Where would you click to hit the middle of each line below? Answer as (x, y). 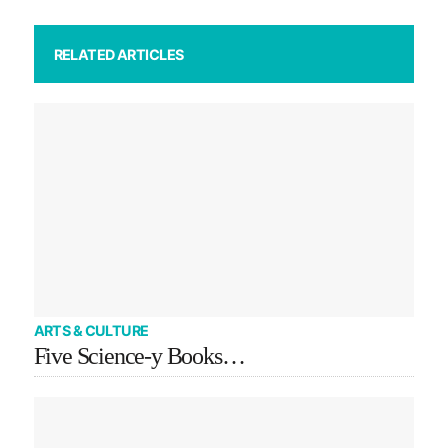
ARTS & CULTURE (91, 330)
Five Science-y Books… (139, 355)
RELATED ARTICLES (118, 54)
